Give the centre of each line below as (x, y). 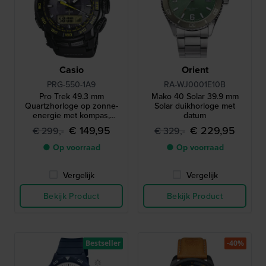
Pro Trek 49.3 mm (71, 96)
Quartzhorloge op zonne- (71, 106)
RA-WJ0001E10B (195, 84)
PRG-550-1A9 (71, 84)
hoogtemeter (71, 134)
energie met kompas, (71, 115)
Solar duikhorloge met (195, 106)
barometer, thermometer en (71, 125)
